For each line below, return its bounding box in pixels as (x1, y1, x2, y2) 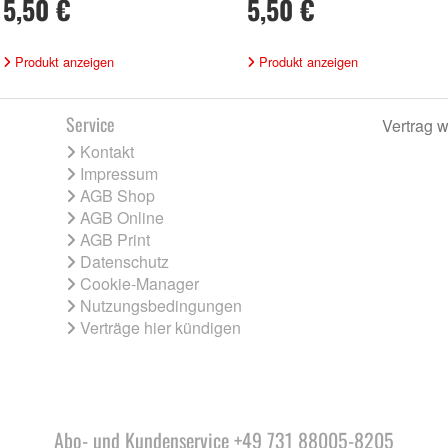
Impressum (80, 162, 159, 186)
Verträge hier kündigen (80, 316, 242, 340)
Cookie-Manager (80, 272, 200, 296)
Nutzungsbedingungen (80, 294, 243, 318)
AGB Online (80, 206, 165, 230)
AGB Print (80, 228, 151, 252)
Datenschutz (80, 250, 170, 274)
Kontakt (80, 140, 135, 164)
